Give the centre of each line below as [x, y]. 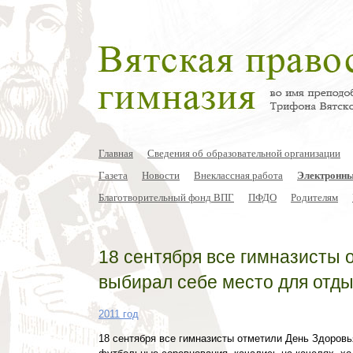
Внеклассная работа [238, 175]
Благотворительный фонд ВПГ [166, 197]
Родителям [314, 197]
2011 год [119, 314]
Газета [113, 175]
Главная [116, 153]
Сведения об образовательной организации [244, 153]
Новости [161, 175]
